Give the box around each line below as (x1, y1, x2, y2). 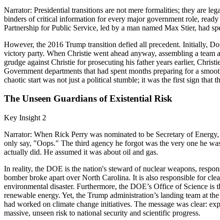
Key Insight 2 (4, 113, 46, 122)
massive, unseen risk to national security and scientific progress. (4, 209, 200, 218)
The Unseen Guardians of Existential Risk (4, 93, 172, 104)
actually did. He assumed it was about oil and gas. (4, 148, 158, 157)
